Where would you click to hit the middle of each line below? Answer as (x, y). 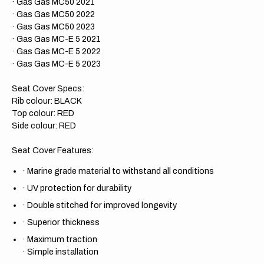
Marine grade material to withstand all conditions (121, 171)
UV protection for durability (79, 188)
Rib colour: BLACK (47, 101)
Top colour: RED (43, 113)
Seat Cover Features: (53, 150)
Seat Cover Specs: (48, 88)
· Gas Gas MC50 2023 (53, 27)
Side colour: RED (44, 126)
